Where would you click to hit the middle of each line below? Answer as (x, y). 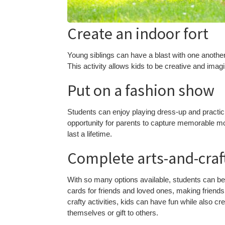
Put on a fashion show (141, 91)
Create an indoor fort (138, 34)
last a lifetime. (90, 134)
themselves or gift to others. (113, 213)
